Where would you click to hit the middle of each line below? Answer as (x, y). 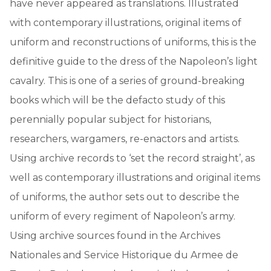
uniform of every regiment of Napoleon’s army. (122, 216)
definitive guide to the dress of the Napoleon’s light (134, 61)
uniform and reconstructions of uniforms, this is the (133, 42)
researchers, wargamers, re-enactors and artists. (125, 139)
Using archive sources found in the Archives (115, 235)
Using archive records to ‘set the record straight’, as (132, 158)
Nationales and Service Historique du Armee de (124, 255)
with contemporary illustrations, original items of (126, 22)
